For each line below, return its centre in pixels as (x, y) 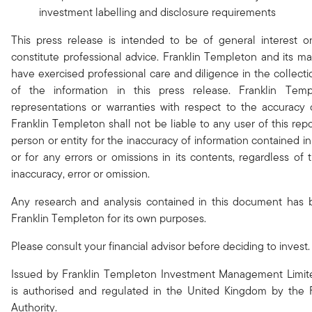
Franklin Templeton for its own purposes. (109, 218)
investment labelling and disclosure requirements (157, 12)
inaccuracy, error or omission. (80, 173)
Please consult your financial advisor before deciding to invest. (161, 246)
